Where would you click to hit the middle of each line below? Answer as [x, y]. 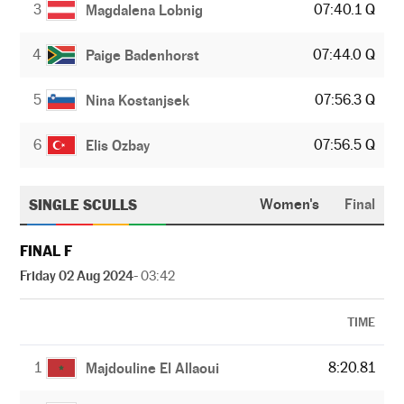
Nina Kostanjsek [138, 100]
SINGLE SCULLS [83, 205]
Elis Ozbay [118, 145]
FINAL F [46, 251]
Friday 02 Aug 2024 [77, 275]
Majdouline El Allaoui [153, 368]
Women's [289, 204]
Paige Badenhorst [143, 55]
